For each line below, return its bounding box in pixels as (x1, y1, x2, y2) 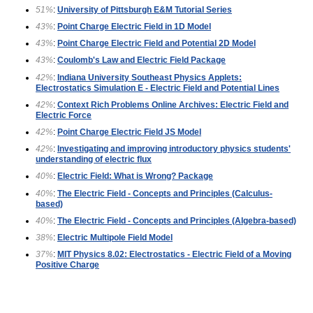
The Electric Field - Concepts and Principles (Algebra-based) (57, 215, 296, 226)
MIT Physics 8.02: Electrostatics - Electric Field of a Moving (57, 249, 291, 260)
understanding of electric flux (36, 154, 152, 165)
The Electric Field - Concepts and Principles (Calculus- (57, 188, 272, 198)
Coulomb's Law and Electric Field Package (57, 55, 226, 66)
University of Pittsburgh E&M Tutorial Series (57, 4, 232, 15)
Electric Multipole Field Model (57, 233, 173, 243)
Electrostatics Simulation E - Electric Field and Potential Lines (36, 82, 279, 93)
